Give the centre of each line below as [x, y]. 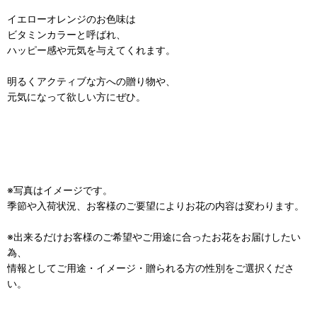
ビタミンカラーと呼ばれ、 [67, 35]
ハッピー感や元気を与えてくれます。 [91, 50]
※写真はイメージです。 [60, 190]
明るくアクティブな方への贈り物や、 [91, 81]
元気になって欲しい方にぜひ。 [76, 97]
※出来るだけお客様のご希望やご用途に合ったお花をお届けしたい [154, 237]
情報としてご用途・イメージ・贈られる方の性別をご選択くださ [151, 268]
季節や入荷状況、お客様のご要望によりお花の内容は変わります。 [156, 206]
